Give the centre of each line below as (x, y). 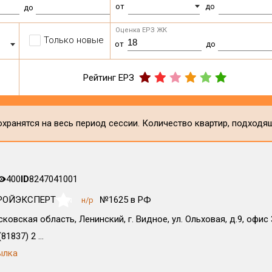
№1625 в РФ (125, 200)
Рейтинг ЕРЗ (109, 77)
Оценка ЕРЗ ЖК (141, 30)
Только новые (74, 40)
